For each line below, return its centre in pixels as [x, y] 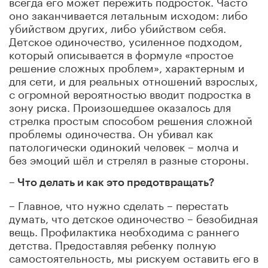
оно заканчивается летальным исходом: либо [128, 13]
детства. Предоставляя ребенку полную [112, 243]
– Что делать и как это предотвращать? [112, 182]
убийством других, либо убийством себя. [118, 27]
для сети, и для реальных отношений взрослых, [133, 79]
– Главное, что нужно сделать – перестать [119, 204]
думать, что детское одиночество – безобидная [133, 217]
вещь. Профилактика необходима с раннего [124, 230]
